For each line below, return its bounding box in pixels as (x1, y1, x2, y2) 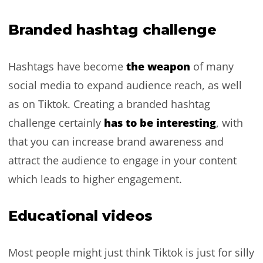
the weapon (126, 58, 190, 74)
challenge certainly (8, 115, 104, 130)
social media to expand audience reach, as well (8, 77, 242, 92)
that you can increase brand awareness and (8, 134, 224, 149)
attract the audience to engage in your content (8, 153, 237, 167)
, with (215, 115, 243, 130)
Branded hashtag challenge (8, 21, 217, 38)
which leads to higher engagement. (8, 171, 182, 186)
